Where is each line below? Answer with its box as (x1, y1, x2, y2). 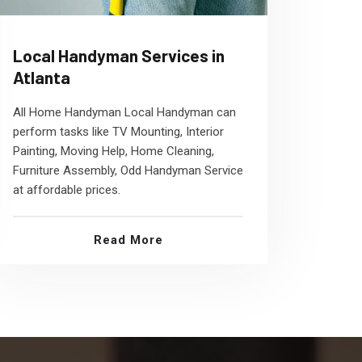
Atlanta (13, 67, 70, 87)
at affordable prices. (13, 183, 120, 197)
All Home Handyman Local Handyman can (13, 105, 236, 120)
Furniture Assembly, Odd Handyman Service (13, 163, 243, 178)
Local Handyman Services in (13, 45, 225, 65)
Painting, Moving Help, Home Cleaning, (13, 144, 214, 158)
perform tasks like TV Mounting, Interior (13, 124, 224, 139)
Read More (93, 233, 163, 247)
